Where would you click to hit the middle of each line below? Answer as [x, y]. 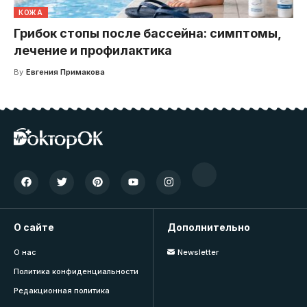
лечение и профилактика [93, 50]
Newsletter [198, 252]
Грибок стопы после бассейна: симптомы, [148, 33]
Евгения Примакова [65, 72]
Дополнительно [209, 227]
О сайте [34, 227]
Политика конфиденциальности [76, 271]
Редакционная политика [62, 290]
